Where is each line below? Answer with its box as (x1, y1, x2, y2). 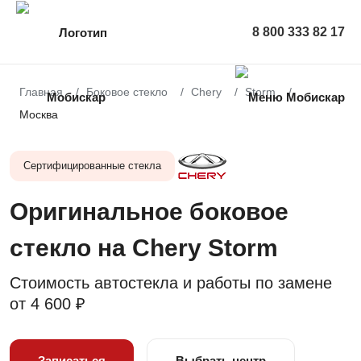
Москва (19, 108, 58, 121)
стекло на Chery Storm (10, 234, 284, 262)
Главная (19, 85, 63, 98)
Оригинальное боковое (10, 198, 288, 226)
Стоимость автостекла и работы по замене (10, 274, 332, 293)
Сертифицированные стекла (23, 160, 161, 172)
